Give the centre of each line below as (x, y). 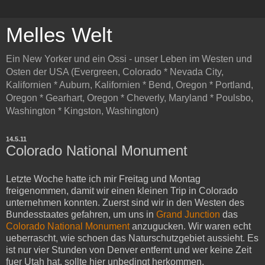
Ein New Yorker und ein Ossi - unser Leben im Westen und (129, 59)
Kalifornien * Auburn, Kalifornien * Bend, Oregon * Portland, (130, 85)
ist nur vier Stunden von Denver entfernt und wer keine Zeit (129, 250)
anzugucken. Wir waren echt (190, 226)
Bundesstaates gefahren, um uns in (81, 214)
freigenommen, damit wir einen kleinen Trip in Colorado (122, 190)
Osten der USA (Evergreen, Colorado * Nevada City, (115, 72)
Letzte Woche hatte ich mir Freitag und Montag (103, 179)
